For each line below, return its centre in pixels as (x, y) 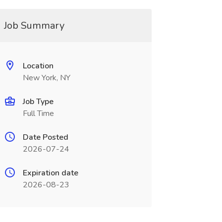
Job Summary (34, 26)
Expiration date (50, 173)
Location (38, 66)
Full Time (38, 113)
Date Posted (45, 137)
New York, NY (46, 78)
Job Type (38, 102)
